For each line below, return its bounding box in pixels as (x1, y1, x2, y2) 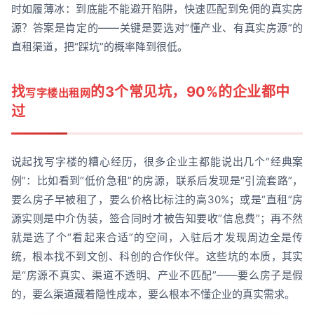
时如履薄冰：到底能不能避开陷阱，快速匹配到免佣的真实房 (11, 1, 303, 15)
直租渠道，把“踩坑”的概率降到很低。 (11, 39, 188, 53)
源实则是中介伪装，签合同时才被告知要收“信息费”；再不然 (11, 211, 303, 225)
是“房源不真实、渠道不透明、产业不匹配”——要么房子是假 (11, 268, 303, 282)
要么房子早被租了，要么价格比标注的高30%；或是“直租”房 (11, 192, 303, 206)
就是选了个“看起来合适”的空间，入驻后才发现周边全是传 (11, 230, 303, 244)
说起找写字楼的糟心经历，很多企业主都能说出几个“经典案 (11, 154, 303, 168)
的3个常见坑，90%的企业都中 (90, 83, 290, 100)
